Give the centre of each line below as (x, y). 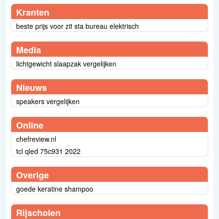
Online (30, 125)
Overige (33, 175)
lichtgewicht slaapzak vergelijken (66, 63)
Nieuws (32, 87)
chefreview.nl (36, 139)
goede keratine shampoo (55, 188)
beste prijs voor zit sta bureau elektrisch (77, 26)
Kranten (33, 12)
